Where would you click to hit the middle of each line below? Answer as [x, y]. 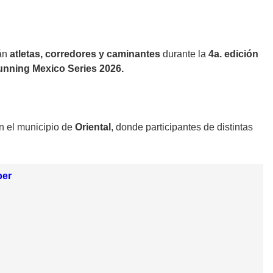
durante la [184, 54]
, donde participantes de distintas [182, 127]
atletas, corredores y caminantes [85, 54]
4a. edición [233, 54]
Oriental [93, 127]
